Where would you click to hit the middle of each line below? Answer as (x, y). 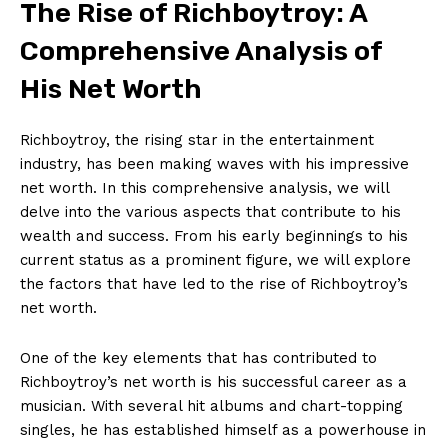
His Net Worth (111, 88)
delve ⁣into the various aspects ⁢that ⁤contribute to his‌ (210, 211)
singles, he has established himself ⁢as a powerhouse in (223, 429)
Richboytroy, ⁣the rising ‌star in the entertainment (197, 139)
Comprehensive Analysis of (201, 50)
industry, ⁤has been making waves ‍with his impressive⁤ (214, 163)
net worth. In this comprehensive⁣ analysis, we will (204, 187)
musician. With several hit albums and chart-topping (211, 405)
